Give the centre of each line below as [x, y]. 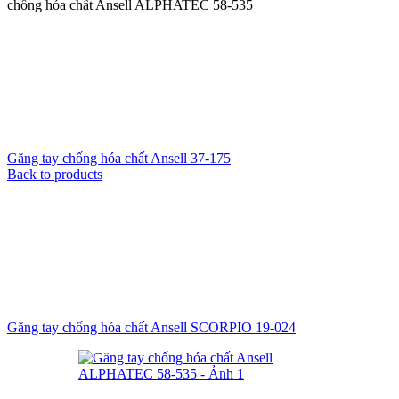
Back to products [55, 175]
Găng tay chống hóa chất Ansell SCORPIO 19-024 [151, 328]
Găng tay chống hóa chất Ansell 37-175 [119, 159]
